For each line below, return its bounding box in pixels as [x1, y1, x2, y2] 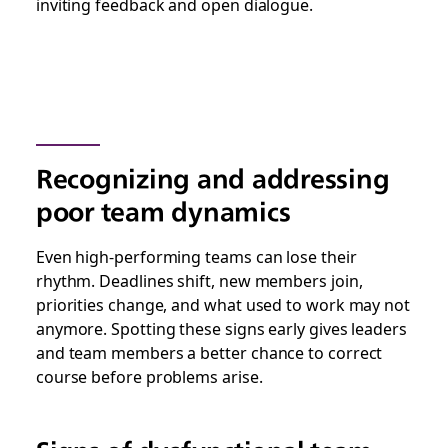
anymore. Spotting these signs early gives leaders [35, 316, 407, 340]
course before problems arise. [35, 364, 263, 388]
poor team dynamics [35, 196, 291, 227]
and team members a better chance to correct [35, 340, 383, 364]
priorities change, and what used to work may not [35, 292, 410, 316]
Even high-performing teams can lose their [35, 244, 357, 268]
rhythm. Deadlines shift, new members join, [35, 268, 363, 292]
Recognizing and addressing [35, 163, 390, 194]
